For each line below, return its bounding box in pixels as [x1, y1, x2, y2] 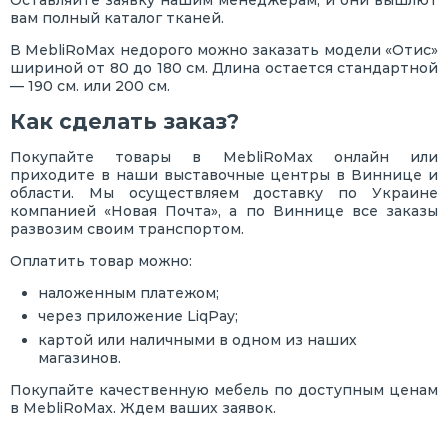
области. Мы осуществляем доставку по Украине [10, 183, 438, 202]
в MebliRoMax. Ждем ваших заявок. [10, 399, 276, 417]
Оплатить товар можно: [10, 251, 192, 270]
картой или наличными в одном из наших [38, 331, 357, 349]
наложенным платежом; [38, 283, 219, 302]
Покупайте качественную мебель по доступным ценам [10, 381, 438, 399]
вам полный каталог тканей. [10, 8, 224, 27]
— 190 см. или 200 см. [10, 76, 170, 95]
